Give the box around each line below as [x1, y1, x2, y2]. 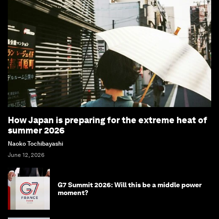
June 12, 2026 [8, 152, 44, 159]
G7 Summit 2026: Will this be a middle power [58, 181, 202, 189]
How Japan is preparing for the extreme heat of [8, 115, 207, 126]
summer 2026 [8, 125, 65, 136]
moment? [58, 189, 88, 197]
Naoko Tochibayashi [8, 140, 63, 148]
